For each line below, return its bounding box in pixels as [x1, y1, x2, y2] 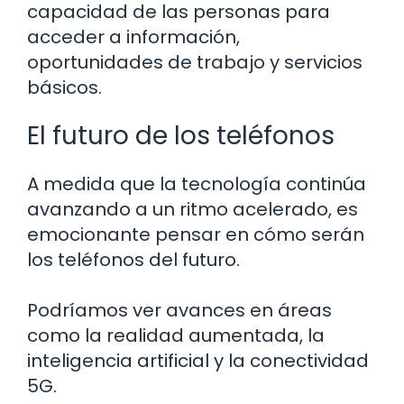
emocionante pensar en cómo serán [27, 222, 364, 248]
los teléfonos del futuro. [27, 247, 240, 273]
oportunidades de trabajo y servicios [27, 50, 363, 76]
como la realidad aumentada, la [27, 323, 325, 349]
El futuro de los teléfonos [27, 118, 335, 154]
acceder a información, [27, 24, 240, 50]
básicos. [27, 75, 102, 101]
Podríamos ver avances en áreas [27, 298, 332, 324]
